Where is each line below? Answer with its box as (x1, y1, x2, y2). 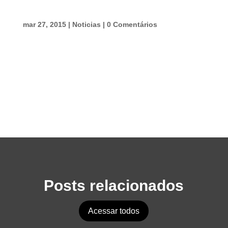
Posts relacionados (44, 177, 184, 194)
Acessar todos (88, 206, 140, 215)
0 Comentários (106, 20, 157, 28)
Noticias (72, 20, 101, 28)
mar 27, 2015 (22, 20, 66, 28)
